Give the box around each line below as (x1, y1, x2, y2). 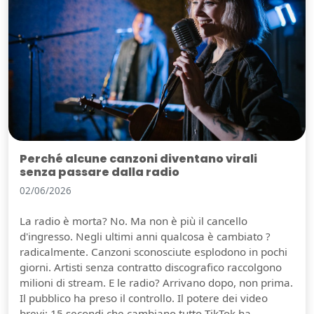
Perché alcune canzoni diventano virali (20, 150, 257, 167)
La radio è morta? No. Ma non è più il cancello (20, 213, 247, 228)
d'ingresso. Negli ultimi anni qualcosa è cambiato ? (20, 228, 271, 243)
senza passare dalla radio (20, 163, 179, 180)
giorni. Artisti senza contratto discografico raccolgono (20, 259, 282, 274)
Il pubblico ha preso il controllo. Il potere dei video (20, 290, 268, 305)
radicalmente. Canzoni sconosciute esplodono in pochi (20, 244, 287, 259)
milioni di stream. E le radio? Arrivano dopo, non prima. (20, 275, 293, 289)
